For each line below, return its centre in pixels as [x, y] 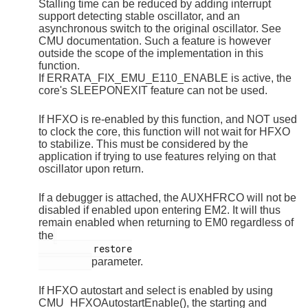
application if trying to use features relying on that [157, 156]
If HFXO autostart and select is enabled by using [156, 290]
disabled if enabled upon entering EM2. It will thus [159, 210]
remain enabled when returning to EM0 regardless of [166, 222]
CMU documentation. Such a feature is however [155, 41]
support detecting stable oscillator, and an [139, 16]
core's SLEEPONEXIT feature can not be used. [153, 90]
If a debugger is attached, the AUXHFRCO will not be [167, 197]
